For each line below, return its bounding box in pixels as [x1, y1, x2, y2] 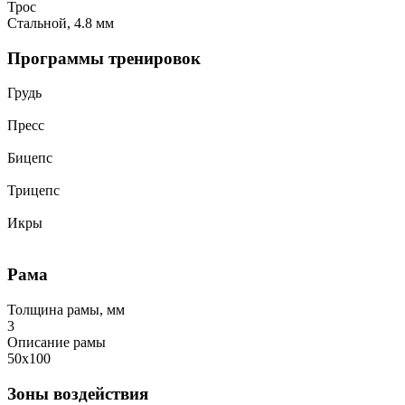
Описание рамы [7, 334, 106, 350]
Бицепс [7, 150, 52, 166]
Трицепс [7, 183, 60, 199]
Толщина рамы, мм [7, 301, 125, 317]
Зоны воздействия [7, 383, 148, 403]
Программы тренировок [7, 48, 201, 68]
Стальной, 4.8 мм [7, 15, 114, 32]
